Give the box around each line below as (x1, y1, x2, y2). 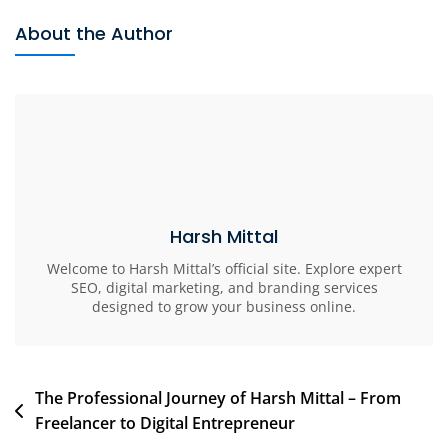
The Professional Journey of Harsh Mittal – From (35, 387, 401, 410)
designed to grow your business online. (92, 297, 356, 317)
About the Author (15, 21, 173, 47)
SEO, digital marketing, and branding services (70, 278, 378, 298)
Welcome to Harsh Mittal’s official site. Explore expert (46, 259, 402, 279)
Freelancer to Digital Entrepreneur (35, 412, 295, 435)
